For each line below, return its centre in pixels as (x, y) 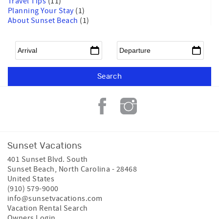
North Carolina (84, 169)
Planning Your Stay (42, 11)
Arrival (27, 45)
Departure (134, 45)
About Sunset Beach (44, 20)
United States (31, 179)
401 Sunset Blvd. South (48, 159)
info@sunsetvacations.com (55, 198)
